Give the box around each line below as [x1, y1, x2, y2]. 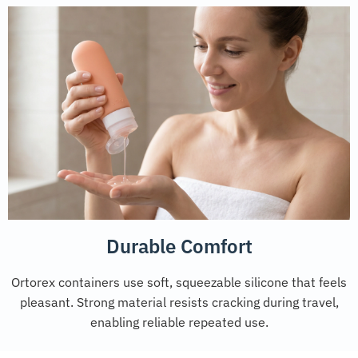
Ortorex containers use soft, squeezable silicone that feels [11, 274, 347, 291]
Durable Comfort [105, 233, 253, 260]
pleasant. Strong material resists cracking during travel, [19, 294, 339, 311]
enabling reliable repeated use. [89, 314, 268, 331]
